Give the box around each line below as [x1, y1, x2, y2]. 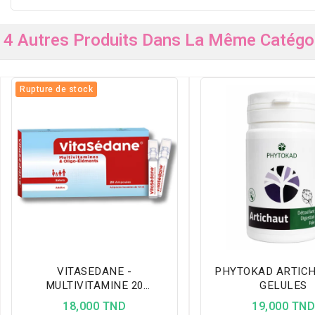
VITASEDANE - [57, 263, 132, 279]
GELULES [259, 277, 307, 293]
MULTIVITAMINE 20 [45, 277, 143, 293]
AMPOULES [65, 291, 124, 307]
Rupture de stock [20, 83, 93, 96]
